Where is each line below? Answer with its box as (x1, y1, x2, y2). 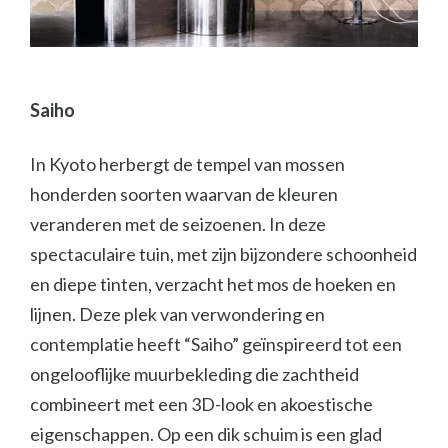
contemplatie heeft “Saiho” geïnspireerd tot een (30, 332, 402, 355)
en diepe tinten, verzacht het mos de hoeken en (30, 272, 396, 295)
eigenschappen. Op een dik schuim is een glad (30, 422, 382, 445)
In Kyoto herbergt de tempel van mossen (30, 152, 345, 175)
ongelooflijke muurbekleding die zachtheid (30, 362, 359, 385)
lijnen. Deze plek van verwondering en (30, 302, 325, 325)
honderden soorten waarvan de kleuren (30, 182, 338, 205)
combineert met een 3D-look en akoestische (30, 392, 373, 415)
